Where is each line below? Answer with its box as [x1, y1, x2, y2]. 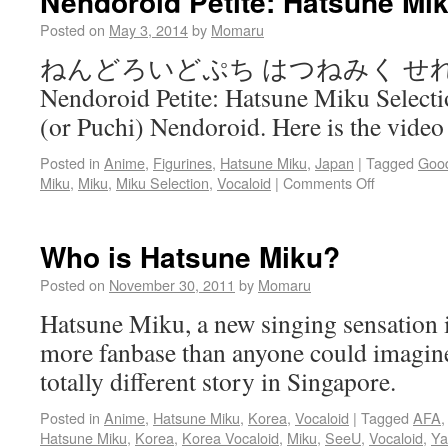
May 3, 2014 [109, 19, 188, 40]
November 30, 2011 [109, 274, 235, 295]
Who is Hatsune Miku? [40, 236, 340, 277]
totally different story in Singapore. [40, 364, 396, 398]
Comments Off [283, 172, 375, 193]
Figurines [153, 152, 212, 173]
